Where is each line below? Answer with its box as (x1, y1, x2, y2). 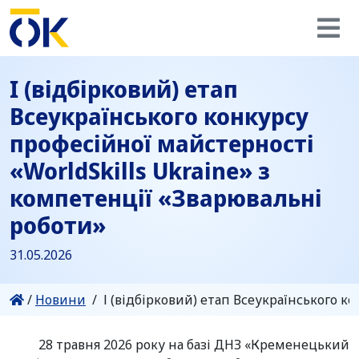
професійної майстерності (10, 127, 314, 159)
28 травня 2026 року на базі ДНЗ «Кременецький (10, 336, 349, 353)
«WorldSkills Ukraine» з (10, 155, 270, 186)
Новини (35, 291, 86, 309)
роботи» (10, 209, 106, 240)
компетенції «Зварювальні (10, 182, 322, 213)
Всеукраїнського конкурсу (10, 100, 309, 131)
